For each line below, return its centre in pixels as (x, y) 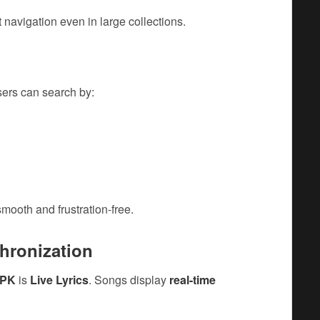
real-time (192, 280)
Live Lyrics (59, 280)
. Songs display (129, 280)
